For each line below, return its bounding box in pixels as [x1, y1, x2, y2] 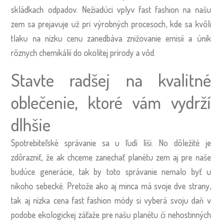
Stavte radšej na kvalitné [11, 68, 211, 91]
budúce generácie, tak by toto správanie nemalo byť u [11, 166, 211, 177]
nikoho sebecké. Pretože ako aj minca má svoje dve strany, [11, 180, 211, 191]
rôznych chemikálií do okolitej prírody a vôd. [11, 47, 156, 58]
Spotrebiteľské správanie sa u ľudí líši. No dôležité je [11, 137, 211, 148]
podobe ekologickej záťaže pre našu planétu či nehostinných [11, 209, 211, 220]
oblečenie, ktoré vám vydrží [11, 91, 211, 113]
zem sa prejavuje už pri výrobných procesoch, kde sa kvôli [11, 18, 211, 30]
